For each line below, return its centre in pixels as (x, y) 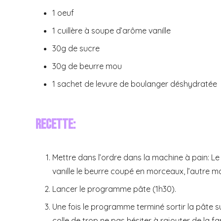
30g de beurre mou (87, 66)
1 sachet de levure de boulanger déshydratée (135, 84)
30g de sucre (76, 48)
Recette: (55, 124)
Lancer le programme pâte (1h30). (114, 189)
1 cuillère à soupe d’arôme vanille (111, 30)
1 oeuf (63, 13)
